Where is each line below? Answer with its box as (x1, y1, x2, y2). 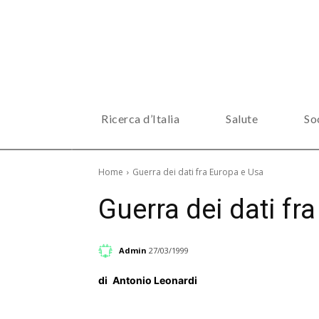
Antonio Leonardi (113, 274, 197, 287)
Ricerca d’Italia (101, 112, 179, 125)
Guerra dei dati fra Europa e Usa (132, 166, 263, 178)
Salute (226, 112, 258, 125)
